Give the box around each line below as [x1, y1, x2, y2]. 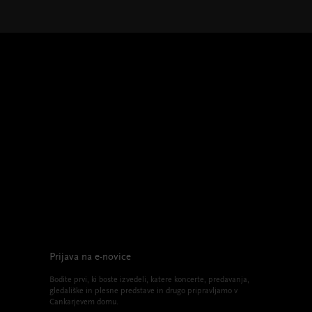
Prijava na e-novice [49, 252, 131, 263]
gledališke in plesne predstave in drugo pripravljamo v [49, 287, 237, 295]
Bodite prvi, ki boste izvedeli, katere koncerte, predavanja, [49, 276, 249, 284]
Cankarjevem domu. [49, 298, 118, 306]
